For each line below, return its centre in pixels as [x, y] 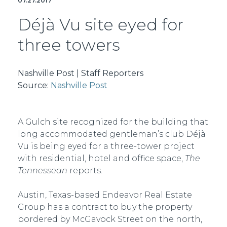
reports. [85, 171]
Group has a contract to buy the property [105, 207]
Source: [34, 85]
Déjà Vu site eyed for [101, 25]
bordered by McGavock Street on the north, [110, 219]
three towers [69, 45]
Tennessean [43, 171]
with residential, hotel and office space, [101, 158]
